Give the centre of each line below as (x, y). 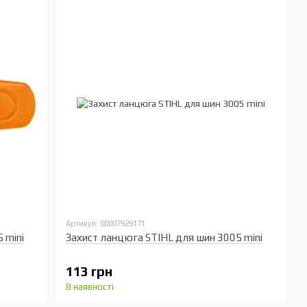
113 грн (89, 271)
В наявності (90, 287)
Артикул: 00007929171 (106, 223)
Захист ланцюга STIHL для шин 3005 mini (164, 237)
